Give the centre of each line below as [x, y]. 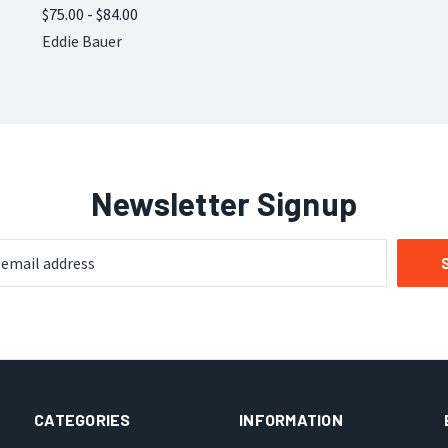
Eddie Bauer [81, 41]
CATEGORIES [82, 419]
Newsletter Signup [224, 203]
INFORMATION [291, 419]
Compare [90, 18]
